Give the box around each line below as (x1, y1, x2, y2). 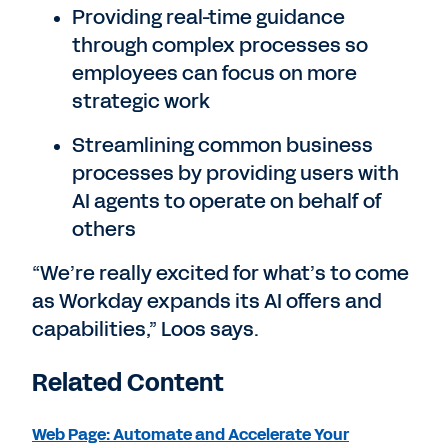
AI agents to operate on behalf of (72, 187, 382, 215)
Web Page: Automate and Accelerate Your (32, 423, 349, 446)
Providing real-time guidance (72, 3, 345, 31)
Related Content (32, 366, 224, 400)
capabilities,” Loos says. (32, 315, 259, 343)
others (72, 215, 136, 243)
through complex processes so (72, 31, 368, 59)
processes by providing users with (72, 159, 399, 187)
